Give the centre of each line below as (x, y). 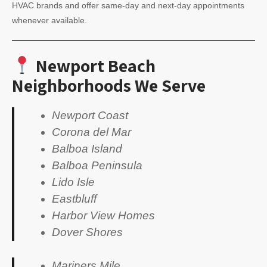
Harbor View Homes (103, 215)
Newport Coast (90, 115)
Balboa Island (87, 148)
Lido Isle (73, 182)
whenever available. (49, 20)
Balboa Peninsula (97, 165)
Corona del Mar (91, 132)
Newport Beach (94, 65)
